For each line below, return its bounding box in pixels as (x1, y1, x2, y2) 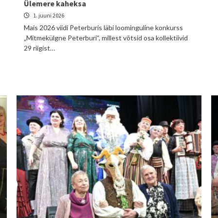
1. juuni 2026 (32, 12, 64, 19)
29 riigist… (24, 44, 55, 52)
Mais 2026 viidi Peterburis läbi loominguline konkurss (24, 23, 183, 32)
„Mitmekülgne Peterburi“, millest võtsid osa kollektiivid (24, 34, 188, 42)
